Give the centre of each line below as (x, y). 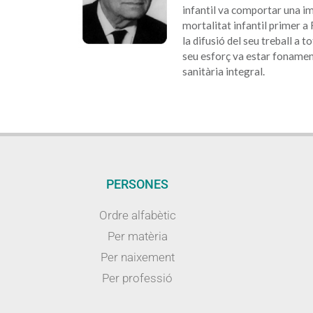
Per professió (138, 278)
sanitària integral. (223, 72)
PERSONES (138, 184)
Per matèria (137, 236)
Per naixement (137, 257)
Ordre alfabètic (137, 216)
